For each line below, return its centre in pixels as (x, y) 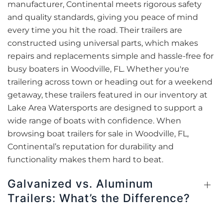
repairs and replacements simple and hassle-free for (111, 56)
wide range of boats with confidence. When (94, 121)
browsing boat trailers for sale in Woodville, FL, (98, 134)
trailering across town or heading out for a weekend (110, 82)
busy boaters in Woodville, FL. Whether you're (98, 69)
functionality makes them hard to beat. (85, 160)
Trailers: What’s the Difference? (99, 198)
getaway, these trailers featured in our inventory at (108, 95)
